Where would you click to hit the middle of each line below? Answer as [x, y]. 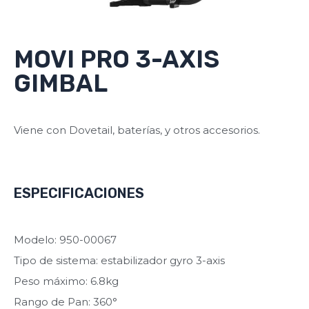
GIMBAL [61, 83]
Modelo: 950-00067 [65, 239]
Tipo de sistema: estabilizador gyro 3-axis [119, 260]
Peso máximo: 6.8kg [66, 281]
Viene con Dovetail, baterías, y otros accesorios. [137, 130]
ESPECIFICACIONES [79, 193]
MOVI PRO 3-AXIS [117, 59]
